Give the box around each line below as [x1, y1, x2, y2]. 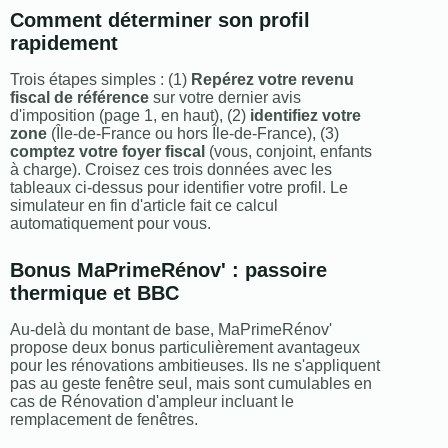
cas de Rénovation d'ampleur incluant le [10, 393, 294, 411]
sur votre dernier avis [149, 89, 301, 107]
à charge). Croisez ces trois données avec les [10, 161, 332, 179]
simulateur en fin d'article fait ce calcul [10, 197, 278, 215]
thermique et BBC [10, 282, 179, 305]
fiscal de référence [10, 89, 149, 107]
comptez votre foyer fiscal [10, 143, 205, 161]
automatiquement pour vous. [10, 215, 211, 233]
